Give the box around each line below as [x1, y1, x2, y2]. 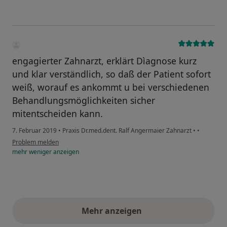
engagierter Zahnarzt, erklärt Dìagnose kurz [12, 54, 197, 67]
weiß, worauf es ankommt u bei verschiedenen [12, 81, 209, 93]
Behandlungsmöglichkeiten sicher [12, 94, 155, 106]
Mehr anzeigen [81, 205, 146, 216]
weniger [29, 147, 52, 156]
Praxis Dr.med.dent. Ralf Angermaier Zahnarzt [61, 126, 193, 135]
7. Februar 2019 [12, 126, 57, 135]
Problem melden [12, 137, 59, 146]
